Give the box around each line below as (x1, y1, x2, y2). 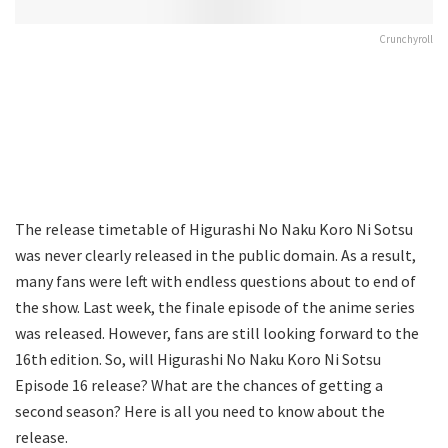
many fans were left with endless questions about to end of (15, 270, 416, 291)
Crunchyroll (379, 31, 433, 46)
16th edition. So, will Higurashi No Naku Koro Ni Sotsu (15, 348, 381, 369)
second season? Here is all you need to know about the (15, 400, 385, 421)
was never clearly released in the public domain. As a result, (15, 244, 416, 265)
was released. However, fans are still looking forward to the (15, 322, 419, 343)
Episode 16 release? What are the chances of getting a (15, 374, 383, 395)
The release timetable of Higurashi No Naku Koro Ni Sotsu (15, 218, 413, 239)
